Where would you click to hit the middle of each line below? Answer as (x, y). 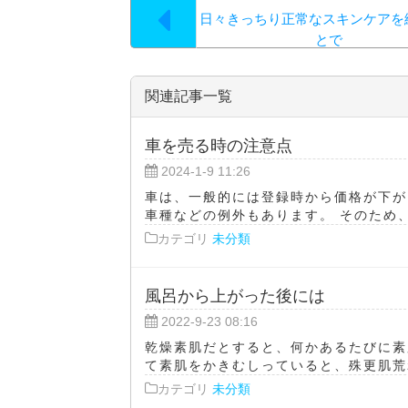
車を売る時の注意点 (219, 145)
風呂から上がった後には (235, 295)
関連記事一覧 (189, 96)
